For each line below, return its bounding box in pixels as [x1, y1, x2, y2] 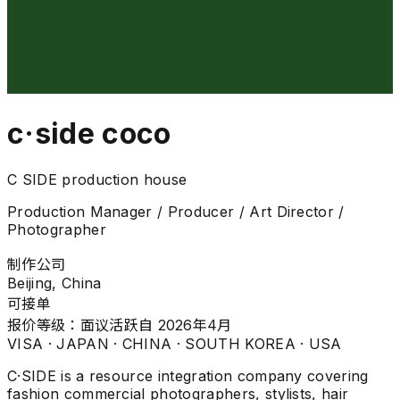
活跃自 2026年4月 [109, 315, 232, 334]
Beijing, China [7, 273, 102, 292]
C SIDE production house [7, 170, 187, 188]
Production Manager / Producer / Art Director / [7, 202, 345, 221]
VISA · [7, 334, 57, 353]
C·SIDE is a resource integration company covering [7, 366, 369, 385]
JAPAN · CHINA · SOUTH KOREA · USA [56, 334, 342, 353]
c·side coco [7, 116, 171, 152]
